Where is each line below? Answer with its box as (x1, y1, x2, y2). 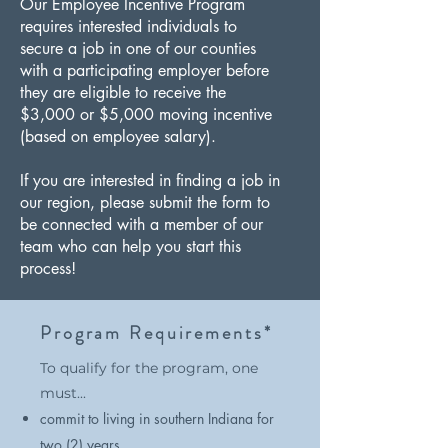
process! (20, 258, 76, 279)
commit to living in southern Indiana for (40, 409, 274, 428)
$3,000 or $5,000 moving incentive (20, 104, 272, 125)
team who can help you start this (20, 236, 241, 257)
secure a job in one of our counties (20, 38, 256, 59)
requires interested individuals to (20, 16, 237, 37)
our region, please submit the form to (20, 192, 270, 213)
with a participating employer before (20, 60, 269, 81)
